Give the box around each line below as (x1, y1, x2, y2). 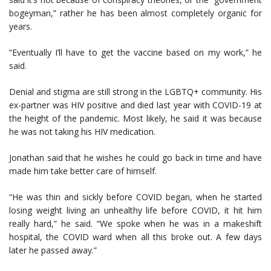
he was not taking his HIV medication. (9, 126, 155, 138)
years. (9, 21, 32, 33)
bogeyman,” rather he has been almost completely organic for (9, 7, 262, 19)
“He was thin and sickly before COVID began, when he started (9, 191, 262, 203)
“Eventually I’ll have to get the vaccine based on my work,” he (9, 47, 262, 59)
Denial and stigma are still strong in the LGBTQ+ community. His (9, 86, 262, 98)
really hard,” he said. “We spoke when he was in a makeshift (9, 218, 262, 230)
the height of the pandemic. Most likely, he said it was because (9, 113, 262, 125)
